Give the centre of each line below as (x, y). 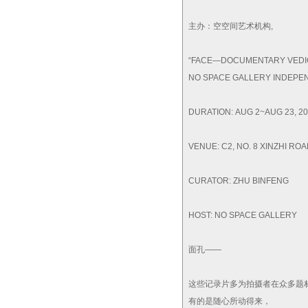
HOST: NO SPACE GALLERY (244, 215)
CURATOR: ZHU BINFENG (240, 181)
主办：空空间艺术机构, (232, 26)
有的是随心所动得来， (231, 301)
